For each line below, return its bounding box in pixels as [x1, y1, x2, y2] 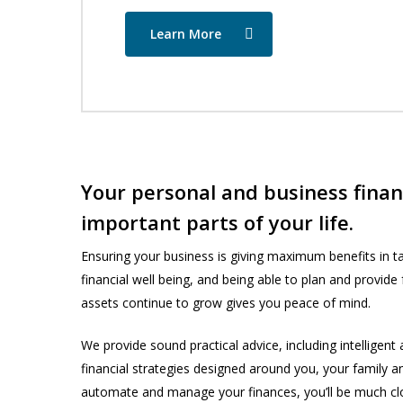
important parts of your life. [81, 209, 354, 237]
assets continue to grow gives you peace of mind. [81, 294, 371, 312]
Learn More [149, 25, 221, 43]
